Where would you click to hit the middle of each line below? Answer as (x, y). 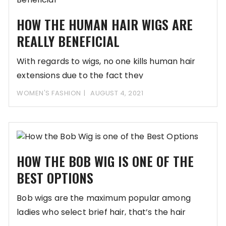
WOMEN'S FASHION (49, 93)
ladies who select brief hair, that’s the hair (101, 212)
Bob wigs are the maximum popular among (104, 198)
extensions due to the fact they (80, 76)
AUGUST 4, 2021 (117, 93)
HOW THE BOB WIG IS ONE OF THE (105, 161)
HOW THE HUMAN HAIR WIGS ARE (105, 25)
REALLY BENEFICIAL (68, 41)
